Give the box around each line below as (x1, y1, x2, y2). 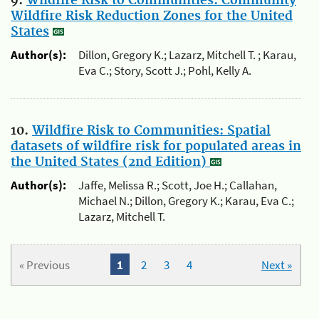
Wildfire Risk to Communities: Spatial (32, 122, 271, 139)
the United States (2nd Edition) (11, 154, 210, 170)
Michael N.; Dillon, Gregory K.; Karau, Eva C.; (78, 193, 294, 209)
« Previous (19, 256, 70, 273)
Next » (261, 256, 292, 273)
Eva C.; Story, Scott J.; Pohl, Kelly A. (78, 63, 251, 79)
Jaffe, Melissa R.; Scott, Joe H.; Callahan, (78, 177, 277, 194)
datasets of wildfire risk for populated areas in (11, 138, 301, 155)
